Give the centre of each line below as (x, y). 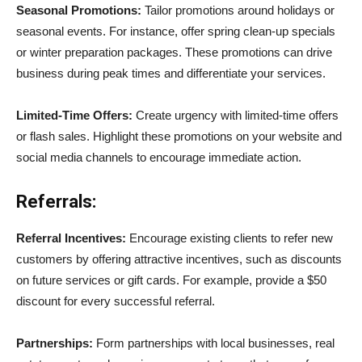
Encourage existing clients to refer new (229, 238)
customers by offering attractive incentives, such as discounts (179, 259)
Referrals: (56, 201)
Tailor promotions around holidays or (238, 10)
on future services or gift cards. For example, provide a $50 (171, 280)
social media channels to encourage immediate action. (159, 157)
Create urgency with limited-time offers (236, 115)
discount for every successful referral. (116, 301)
